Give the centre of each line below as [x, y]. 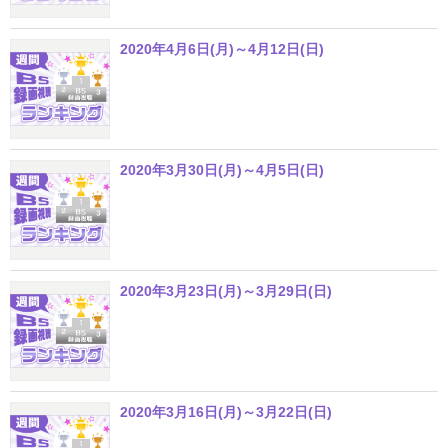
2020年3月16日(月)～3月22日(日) [226, 412]
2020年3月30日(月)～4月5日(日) [222, 170]
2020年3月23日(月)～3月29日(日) [226, 291]
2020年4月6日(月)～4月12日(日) [222, 49]
